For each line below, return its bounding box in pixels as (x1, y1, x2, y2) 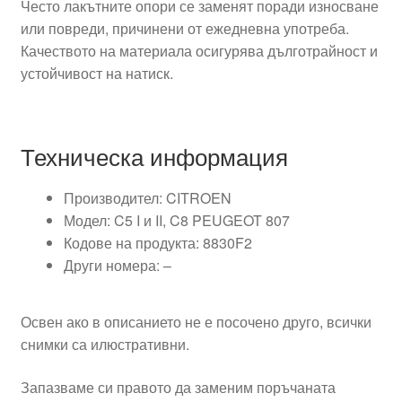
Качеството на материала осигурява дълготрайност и (20, 39, 378, 61)
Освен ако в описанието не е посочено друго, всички (20, 311, 371, 333)
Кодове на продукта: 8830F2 (63, 232, 252, 253)
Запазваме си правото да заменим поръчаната (20, 377, 336, 398)
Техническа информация (20, 138, 288, 172)
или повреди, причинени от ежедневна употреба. (20, 17, 349, 39)
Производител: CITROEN (63, 187, 232, 208)
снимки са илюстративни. (20, 334, 189, 355)
